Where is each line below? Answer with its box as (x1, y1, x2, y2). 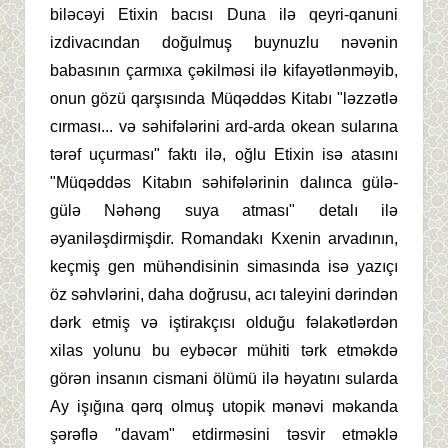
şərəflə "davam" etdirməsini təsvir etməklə (50, 425, 398, 443)
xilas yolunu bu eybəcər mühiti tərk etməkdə (50, 341, 398, 359)
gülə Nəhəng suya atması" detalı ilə (50, 201, 398, 219)
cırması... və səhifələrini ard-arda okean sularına (50, 117, 398, 135)
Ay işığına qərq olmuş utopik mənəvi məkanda (50, 397, 398, 415)
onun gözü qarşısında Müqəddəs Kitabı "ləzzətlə (50, 89, 398, 107)
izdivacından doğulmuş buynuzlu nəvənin (50, 33, 398, 51)
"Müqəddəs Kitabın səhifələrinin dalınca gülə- (50, 173, 398, 191)
